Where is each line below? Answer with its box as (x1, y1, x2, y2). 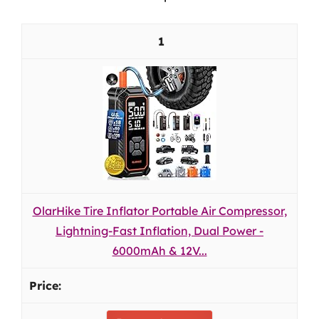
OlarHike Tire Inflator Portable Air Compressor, (32, 204, 287, 218)
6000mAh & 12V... (112, 244, 207, 258)
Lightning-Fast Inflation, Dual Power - (56, 224, 263, 238)
